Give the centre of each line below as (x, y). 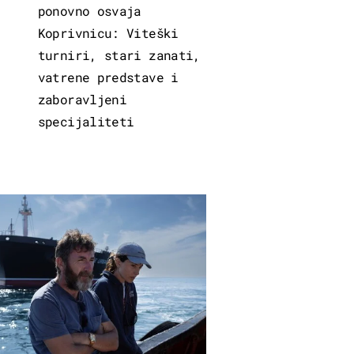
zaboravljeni (82, 99)
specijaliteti (86, 121)
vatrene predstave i (108, 77)
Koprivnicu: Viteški (108, 32)
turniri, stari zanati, (119, 55)
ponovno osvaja (89, 10)
